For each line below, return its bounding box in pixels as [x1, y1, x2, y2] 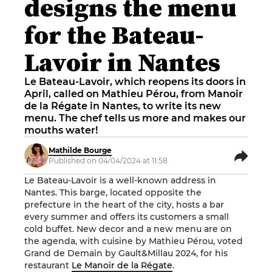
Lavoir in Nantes [24, 44, 220, 80]
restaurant [24, 260, 72, 271]
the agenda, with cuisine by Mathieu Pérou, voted [24, 236, 243, 246]
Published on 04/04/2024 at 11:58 [49, 156, 168, 165]
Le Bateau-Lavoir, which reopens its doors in [24, 76, 246, 87]
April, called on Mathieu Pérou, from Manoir [24, 88, 243, 100]
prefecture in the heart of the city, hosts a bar [24, 199, 224, 210]
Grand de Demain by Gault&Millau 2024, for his [24, 248, 228, 259]
